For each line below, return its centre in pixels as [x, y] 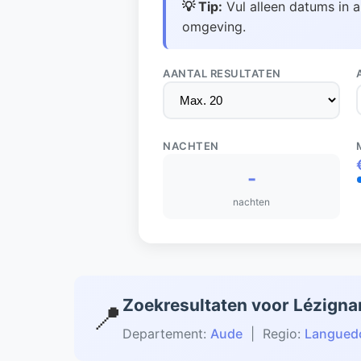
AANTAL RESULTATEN [222, 73]
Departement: [166, 334]
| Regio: [274, 334]
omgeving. [214, 27]
